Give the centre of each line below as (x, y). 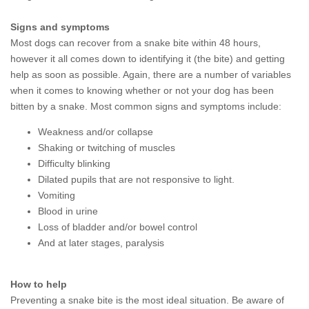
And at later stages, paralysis (101, 243)
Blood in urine (68, 211)
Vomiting (57, 195)
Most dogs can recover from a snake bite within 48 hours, (136, 43)
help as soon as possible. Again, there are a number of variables (151, 74)
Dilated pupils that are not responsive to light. (136, 179)
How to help (39, 284)
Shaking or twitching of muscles (107, 148)
